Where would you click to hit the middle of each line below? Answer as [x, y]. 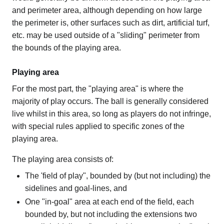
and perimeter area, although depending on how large [107, 10]
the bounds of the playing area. [66, 47]
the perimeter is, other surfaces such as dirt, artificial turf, [111, 22]
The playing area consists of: [63, 159]
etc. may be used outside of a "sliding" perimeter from [106, 35]
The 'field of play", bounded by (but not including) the [117, 175]
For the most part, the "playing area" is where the [98, 88]
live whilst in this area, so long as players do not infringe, [111, 113]
